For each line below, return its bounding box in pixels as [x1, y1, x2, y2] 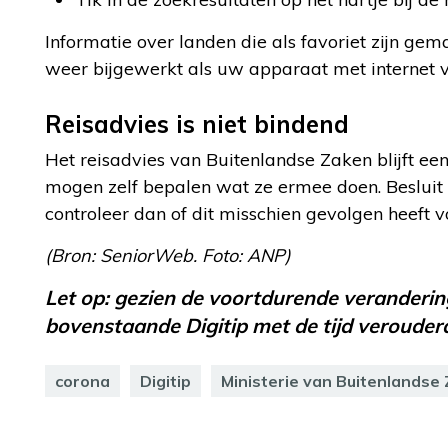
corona [55, 371, 110, 391]
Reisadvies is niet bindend [45, 109, 349, 139]
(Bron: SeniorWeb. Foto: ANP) [45, 244, 291, 267]
